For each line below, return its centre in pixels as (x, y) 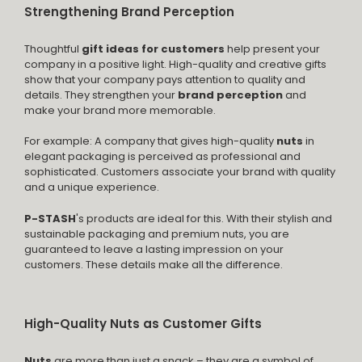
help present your (274, 49)
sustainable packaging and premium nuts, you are (157, 234)
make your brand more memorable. (120, 110)
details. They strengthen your (100, 95)
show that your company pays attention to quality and (165, 80)
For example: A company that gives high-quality (149, 141)
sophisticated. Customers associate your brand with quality (180, 172)
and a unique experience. (92, 187)
